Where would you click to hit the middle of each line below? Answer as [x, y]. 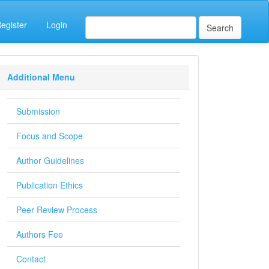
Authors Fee [40, 234]
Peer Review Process [57, 210]
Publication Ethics [50, 185]
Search [220, 28]
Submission [38, 111]
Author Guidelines [50, 160]
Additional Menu [41, 77]
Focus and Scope [50, 136]
